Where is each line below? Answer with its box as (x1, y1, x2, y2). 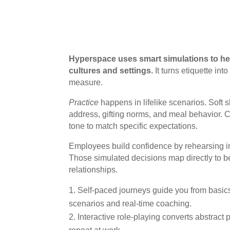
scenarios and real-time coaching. (69, 199, 192, 208)
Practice (69, 98, 99, 107)
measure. (69, 78, 103, 87)
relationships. (69, 165, 118, 174)
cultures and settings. (69, 66, 154, 75)
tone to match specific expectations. (69, 121, 198, 130)
